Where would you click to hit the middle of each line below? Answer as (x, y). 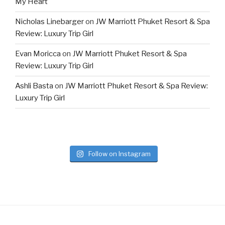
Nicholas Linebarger (49, 22)
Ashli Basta (34, 86)
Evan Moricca (38, 54)
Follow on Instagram (120, 153)
